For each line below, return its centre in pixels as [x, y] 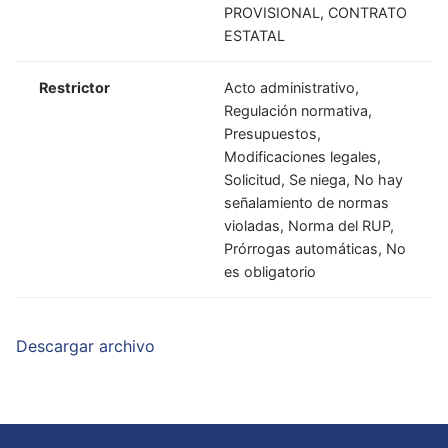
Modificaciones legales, [303, 156]
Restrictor [75, 87]
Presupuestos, [273, 133]
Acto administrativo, [292, 87]
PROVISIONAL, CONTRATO [316, 12]
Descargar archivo [85, 346]
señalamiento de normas [307, 202]
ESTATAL [255, 35]
